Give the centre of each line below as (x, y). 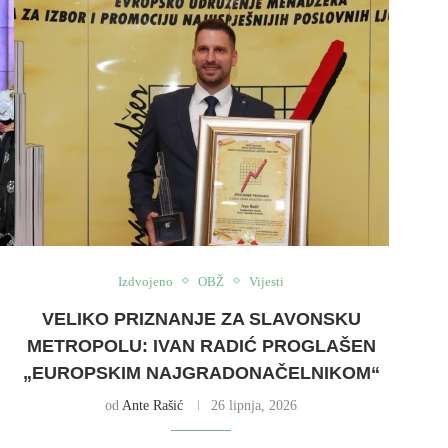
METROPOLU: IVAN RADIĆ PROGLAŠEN (201, 345)
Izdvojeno (146, 281)
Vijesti (267, 281)
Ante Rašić (153, 405)
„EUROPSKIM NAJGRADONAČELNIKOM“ (201, 372)
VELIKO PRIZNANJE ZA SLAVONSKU (201, 318)
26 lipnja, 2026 (254, 405)
